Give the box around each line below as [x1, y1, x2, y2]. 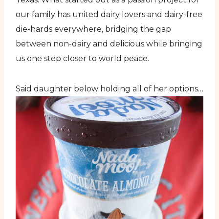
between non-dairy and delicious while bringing [16, 39, 202, 48]
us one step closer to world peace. [16, 54, 149, 63]
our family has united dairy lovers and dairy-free [16, 10, 202, 19]
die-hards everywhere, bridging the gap [16, 24, 171, 34]
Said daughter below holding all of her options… [16, 84, 203, 93]
